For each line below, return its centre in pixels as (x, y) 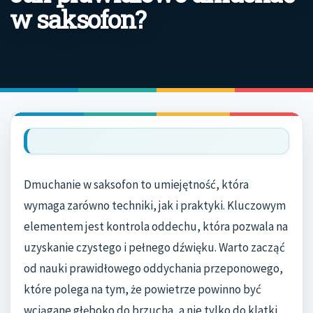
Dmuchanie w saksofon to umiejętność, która (136, 185)
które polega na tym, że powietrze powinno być (143, 290)
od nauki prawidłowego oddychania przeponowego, (153, 269)
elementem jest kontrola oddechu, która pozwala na (156, 227)
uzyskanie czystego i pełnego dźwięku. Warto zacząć (154, 248)
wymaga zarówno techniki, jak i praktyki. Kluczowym (155, 206)
